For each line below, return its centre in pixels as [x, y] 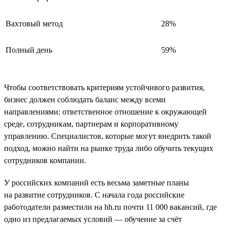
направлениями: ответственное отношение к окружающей [105, 111]
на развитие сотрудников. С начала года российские [94, 195]
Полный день [29, 50]
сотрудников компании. [45, 160]
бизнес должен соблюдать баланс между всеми [85, 99]
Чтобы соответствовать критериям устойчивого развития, [104, 87]
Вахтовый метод [34, 23]
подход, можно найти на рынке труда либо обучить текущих [109, 148]
